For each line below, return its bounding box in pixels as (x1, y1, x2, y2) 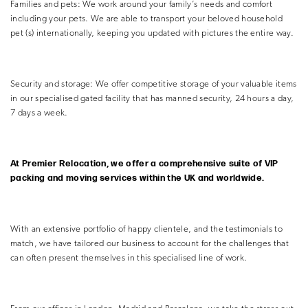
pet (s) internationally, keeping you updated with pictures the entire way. (10, 28, 294, 38)
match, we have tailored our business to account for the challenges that (10, 239, 289, 248)
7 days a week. (10, 108, 68, 118)
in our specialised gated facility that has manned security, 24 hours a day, (10, 93, 294, 103)
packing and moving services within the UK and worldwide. (10, 172, 265, 184)
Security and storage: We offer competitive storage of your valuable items (10, 79, 297, 89)
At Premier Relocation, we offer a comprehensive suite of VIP (10, 157, 278, 169)
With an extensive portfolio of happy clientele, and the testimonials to (10, 224, 283, 234)
